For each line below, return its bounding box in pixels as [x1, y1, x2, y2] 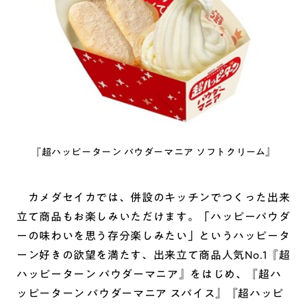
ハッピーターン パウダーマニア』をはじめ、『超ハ [16, 268, 282, 280]
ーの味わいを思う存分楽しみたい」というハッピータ [16, 230, 291, 241]
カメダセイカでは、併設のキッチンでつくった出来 [16, 191, 291, 203]
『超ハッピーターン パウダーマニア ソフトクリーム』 [32, 147, 275, 157]
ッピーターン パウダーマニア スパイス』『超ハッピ [16, 287, 284, 299]
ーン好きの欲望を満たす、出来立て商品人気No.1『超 [16, 249, 291, 260]
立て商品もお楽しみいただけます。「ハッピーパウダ [16, 210, 291, 222]
